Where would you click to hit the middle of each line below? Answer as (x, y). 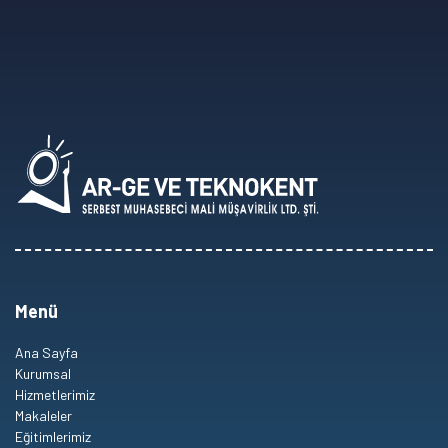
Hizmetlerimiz (55, 394)
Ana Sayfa (46, 352)
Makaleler (43, 415)
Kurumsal (43, 373)
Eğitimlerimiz (53, 436)
